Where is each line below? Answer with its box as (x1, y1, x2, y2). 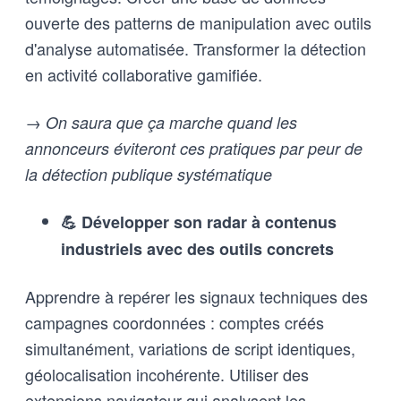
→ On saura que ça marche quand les (25, 110, 297, 133)
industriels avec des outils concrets (61, 236, 334, 260)
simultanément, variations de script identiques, (25, 336, 355, 360)
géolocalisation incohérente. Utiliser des (25, 362, 309, 386)
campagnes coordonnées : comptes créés (25, 310, 324, 334)
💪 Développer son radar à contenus (61, 209, 337, 234)
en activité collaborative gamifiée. (25, 62, 262, 86)
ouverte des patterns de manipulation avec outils (25, 10, 371, 34)
